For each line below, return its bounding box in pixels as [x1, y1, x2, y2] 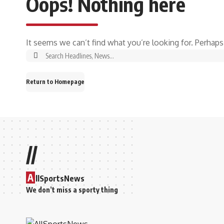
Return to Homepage [26, 77, 84, 85]
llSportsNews [35, 173, 84, 183]
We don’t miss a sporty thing [26, 185, 118, 194]
